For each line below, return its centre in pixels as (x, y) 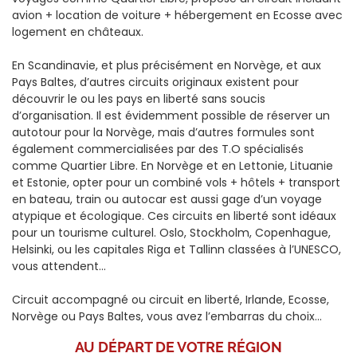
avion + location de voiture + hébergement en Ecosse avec (177, 15)
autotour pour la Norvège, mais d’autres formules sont (163, 132)
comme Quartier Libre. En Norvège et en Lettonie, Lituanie (173, 165)
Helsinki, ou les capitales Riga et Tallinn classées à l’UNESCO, (177, 249)
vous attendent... (59, 266)
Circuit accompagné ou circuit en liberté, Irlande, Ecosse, (171, 299)
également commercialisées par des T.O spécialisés (158, 149)
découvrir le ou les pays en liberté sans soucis (139, 98)
